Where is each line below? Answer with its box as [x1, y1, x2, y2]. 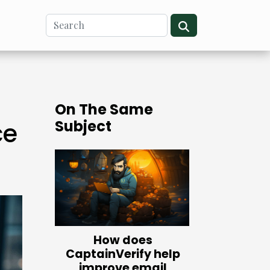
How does [93, 232, 152, 249]
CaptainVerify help [65, 246, 180, 263]
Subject [55, 116, 111, 136]
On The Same [55, 99, 153, 119]
